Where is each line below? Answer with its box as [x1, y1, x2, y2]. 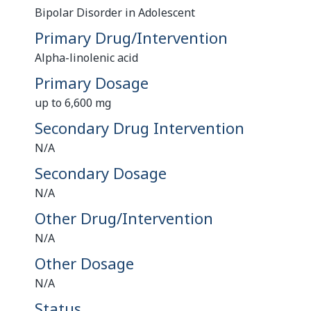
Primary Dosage [35, 72, 149, 93]
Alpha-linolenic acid [35, 50, 138, 65]
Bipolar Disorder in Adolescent [35, 5, 195, 20]
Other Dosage [35, 253, 134, 274]
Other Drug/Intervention [35, 208, 213, 228]
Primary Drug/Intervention [35, 27, 228, 48]
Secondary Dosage [35, 162, 167, 183]
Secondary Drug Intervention [35, 117, 244, 138]
